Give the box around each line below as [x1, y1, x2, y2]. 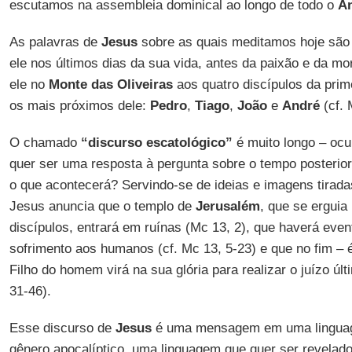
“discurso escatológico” [80, 135, 233, 150]
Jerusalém [195, 199, 260, 214]
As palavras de [9, 35, 101, 49]
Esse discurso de [9, 321, 115, 335]
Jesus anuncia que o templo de [9, 199, 196, 214]
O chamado [9, 135, 81, 150]
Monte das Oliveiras [48, 77, 173, 92]
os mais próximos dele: [9, 98, 150, 113]
